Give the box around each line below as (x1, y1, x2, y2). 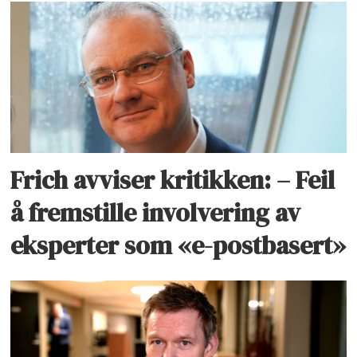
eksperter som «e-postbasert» (10, 228, 347, 264)
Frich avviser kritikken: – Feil (10, 163, 335, 198)
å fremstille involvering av (10, 195, 301, 231)
